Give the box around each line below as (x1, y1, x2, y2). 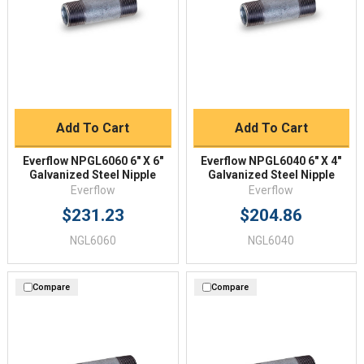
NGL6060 (69, 233, 116, 247)
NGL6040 (248, 233, 295, 247)
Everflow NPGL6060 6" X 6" (22, 154, 163, 167)
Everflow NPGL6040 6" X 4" (201, 154, 342, 167)
